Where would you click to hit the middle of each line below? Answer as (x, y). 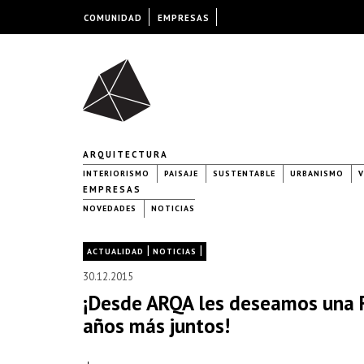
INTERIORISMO (116, 173)
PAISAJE (181, 173)
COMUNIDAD (113, 18)
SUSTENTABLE (244, 173)
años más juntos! (156, 326)
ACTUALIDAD (115, 251)
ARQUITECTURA (126, 154)
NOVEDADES (110, 208)
